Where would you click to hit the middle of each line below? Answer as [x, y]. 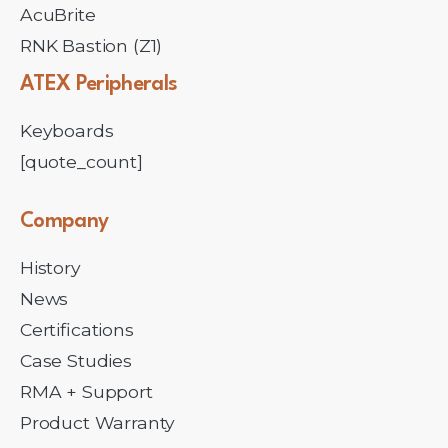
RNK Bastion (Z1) [91, 46]
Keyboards [67, 131]
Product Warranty [98, 422]
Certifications [77, 329]
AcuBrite [58, 15]
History [50, 267]
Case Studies [76, 360]
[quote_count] [81, 162]
